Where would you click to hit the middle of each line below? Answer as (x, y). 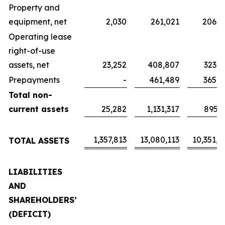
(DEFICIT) (30, 214)
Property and (34, 8)
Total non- (30, 95)
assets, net (29, 65)
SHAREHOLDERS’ (43, 200)
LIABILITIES (35, 172)
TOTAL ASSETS (39, 141)
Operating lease (40, 37)
